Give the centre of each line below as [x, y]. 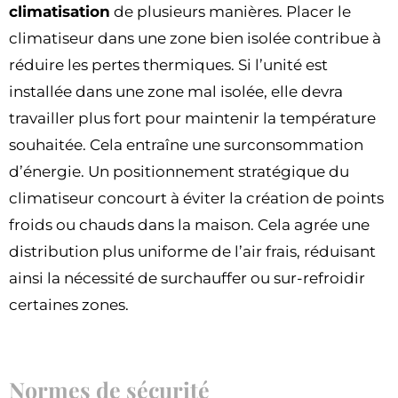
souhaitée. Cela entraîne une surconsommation [186, 145]
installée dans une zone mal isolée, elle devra [176, 92]
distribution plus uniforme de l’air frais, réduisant [192, 252]
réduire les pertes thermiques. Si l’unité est [168, 65]
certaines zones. [69, 305]
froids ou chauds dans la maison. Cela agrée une [189, 225]
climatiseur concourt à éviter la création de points [196, 199]
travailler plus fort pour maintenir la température [192, 119]
